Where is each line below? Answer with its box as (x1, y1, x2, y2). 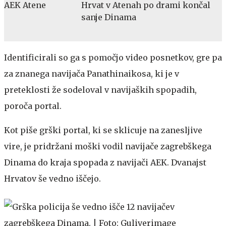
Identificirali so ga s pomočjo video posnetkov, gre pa (4, 52, 222, 63)
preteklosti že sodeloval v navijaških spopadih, (4, 84, 197, 95)
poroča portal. (4, 100, 62, 111)
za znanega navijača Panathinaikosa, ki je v (4, 68, 179, 79)
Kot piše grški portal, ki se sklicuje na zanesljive (4, 125, 202, 135)
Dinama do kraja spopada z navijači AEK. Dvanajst (4, 157, 206, 167)
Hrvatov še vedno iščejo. (4, 173, 101, 184)
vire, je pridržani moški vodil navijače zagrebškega (4, 141, 211, 151)
